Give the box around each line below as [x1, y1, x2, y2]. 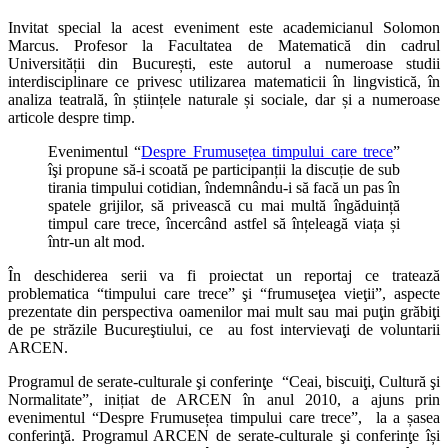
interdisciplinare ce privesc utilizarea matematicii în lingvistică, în [8, 73, 440, 91]
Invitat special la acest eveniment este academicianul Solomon [8, 19, 440, 37]
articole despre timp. [8, 109, 135, 127]
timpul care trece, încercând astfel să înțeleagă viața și [48, 215, 400, 233]
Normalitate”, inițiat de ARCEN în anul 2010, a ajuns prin [8, 391, 440, 409]
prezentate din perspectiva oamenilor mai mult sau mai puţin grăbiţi [8, 303, 440, 321]
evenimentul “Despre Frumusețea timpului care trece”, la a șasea [8, 409, 440, 427]
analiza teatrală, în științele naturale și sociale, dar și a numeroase [8, 91, 440, 109]
